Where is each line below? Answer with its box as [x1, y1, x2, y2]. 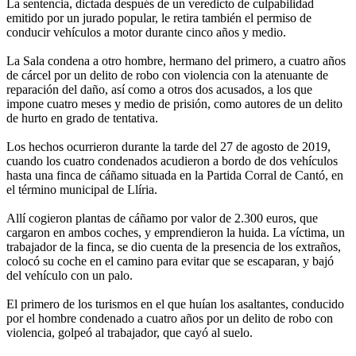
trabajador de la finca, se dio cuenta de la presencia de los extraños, [6, 240, 341, 254]
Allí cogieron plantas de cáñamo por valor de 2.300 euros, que [6, 211, 318, 226]
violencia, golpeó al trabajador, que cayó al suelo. [6, 326, 253, 340]
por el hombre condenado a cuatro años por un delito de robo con [6, 311, 333, 326]
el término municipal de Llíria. [6, 183, 157, 197]
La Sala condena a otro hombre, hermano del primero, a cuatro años [6, 54, 346, 68]
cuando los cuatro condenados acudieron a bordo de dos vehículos [6, 154, 338, 168]
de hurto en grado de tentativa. [6, 111, 158, 126]
